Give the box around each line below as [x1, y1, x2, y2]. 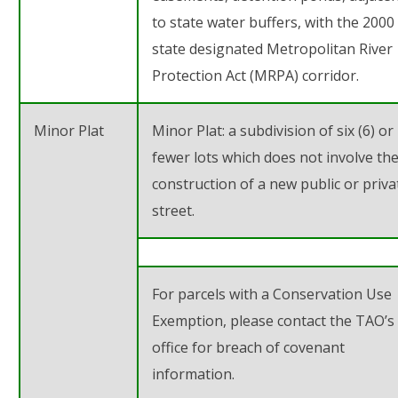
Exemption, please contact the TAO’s [152, 310, 394, 330]
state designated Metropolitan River [152, 38, 393, 59]
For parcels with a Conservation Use [152, 283, 392, 304]
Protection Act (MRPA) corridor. [152, 65, 359, 85]
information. [152, 363, 235, 384]
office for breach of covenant [152, 337, 345, 357]
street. [152, 200, 195, 220]
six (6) [337, 120, 375, 140]
